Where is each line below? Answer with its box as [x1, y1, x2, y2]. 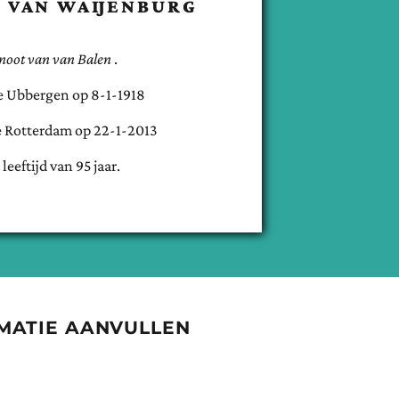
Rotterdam [4, 120, 72, 139]
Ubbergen [5, 85, 69, 103]
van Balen [53, 49, 114, 68]
